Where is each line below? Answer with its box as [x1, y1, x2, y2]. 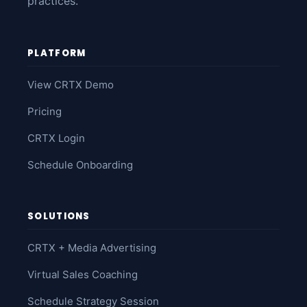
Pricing [27, 104, 62, 118]
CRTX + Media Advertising [27, 241, 156, 254]
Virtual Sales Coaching [27, 267, 138, 281]
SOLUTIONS [27, 209, 90, 223]
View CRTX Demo [27, 77, 114, 91]
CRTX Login [27, 131, 85, 145]
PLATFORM [27, 46, 86, 60]
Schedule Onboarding [27, 158, 133, 171]
